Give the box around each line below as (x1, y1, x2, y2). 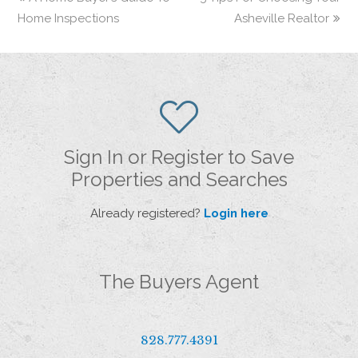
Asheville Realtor (233, 10, 329, 26)
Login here (203, 205, 268, 221)
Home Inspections (18, 10, 120, 26)
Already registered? (89, 205, 204, 221)
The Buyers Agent (99, 269, 259, 293)
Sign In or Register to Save (64, 145, 294, 169)
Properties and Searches (70, 167, 288, 191)
